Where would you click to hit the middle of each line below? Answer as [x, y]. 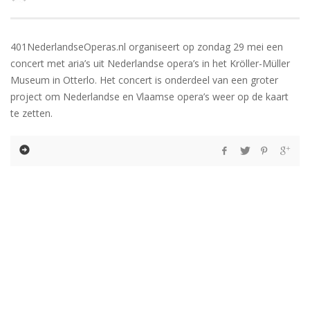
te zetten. [31, 113]
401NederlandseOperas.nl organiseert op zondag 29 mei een [147, 47]
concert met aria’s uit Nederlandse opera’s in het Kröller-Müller [150, 64]
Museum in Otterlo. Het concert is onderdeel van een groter [144, 80]
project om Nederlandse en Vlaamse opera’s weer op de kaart [149, 97]
